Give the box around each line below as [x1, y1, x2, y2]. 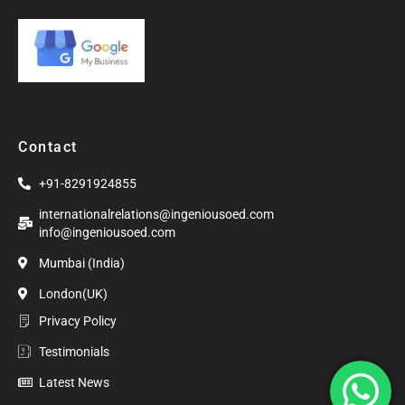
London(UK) [38, 287, 108, 301]
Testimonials [38, 344, 109, 359]
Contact [18, 138, 78, 155]
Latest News [38, 375, 109, 390]
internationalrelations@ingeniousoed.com [38, 207, 274, 221]
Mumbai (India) [38, 256, 125, 270]
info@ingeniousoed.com [38, 225, 175, 240]
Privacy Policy [38, 314, 117, 328]
